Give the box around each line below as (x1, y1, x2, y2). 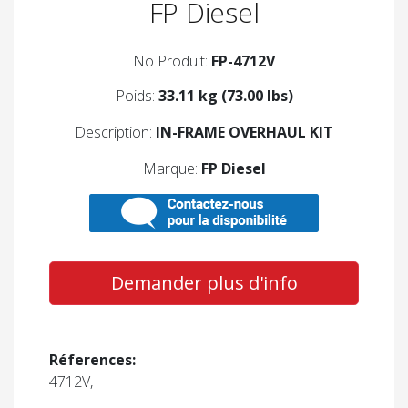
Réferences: (49, 350, 136, 371)
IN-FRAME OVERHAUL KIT (156, 122, 333, 143)
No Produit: (133, 51, 211, 72)
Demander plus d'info (110, 270, 298, 296)
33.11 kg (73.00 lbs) (158, 86, 293, 107)
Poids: (115, 86, 158, 107)
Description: (75, 122, 156, 143)
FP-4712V (211, 51, 275, 72)
